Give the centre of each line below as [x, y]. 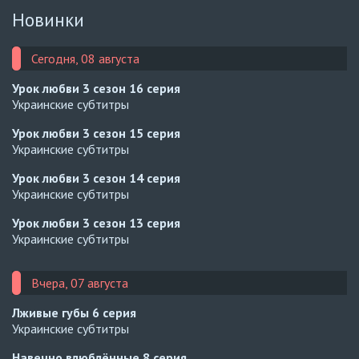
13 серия [155, 223]
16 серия [155, 89]
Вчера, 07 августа [80, 283]
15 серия [155, 133]
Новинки [48, 20]
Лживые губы [52, 313]
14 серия [155, 178]
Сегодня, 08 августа [85, 59]
